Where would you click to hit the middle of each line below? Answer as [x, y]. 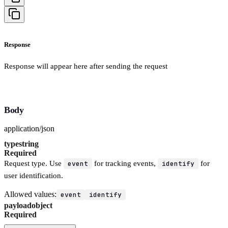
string [29, 144]
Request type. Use [34, 163]
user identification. [34, 175]
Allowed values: [30, 194]
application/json [29, 128]
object [42, 205]
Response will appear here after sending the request [86, 66]
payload [18, 205]
